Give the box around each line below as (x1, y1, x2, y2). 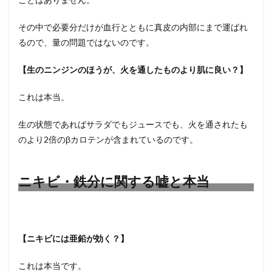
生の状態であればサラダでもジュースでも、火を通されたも (18, 119, 248, 129)
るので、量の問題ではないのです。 (18, 37, 154, 47)
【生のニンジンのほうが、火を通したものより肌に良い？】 (18, 64, 248, 75)
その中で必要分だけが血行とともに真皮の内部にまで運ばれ (18, 22, 248, 32)
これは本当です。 (18, 260, 86, 271)
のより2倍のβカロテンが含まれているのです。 (18, 134, 198, 144)
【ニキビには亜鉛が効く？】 (18, 233, 129, 243)
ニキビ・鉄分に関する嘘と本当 (18, 173, 209, 189)
